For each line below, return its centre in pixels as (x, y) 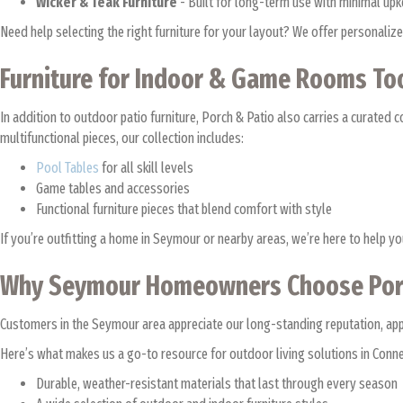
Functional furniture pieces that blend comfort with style (184, 209)
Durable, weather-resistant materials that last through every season (217, 384)
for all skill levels (146, 168)
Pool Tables (67, 168)
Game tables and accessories (113, 188)
